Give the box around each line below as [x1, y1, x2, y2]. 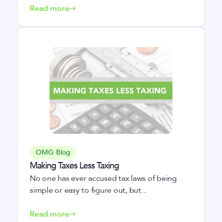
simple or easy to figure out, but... [30, 185, 147, 196]
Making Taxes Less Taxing [30, 160, 119, 172]
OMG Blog [36, 148, 71, 157]
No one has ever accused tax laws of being [30, 173, 177, 184]
